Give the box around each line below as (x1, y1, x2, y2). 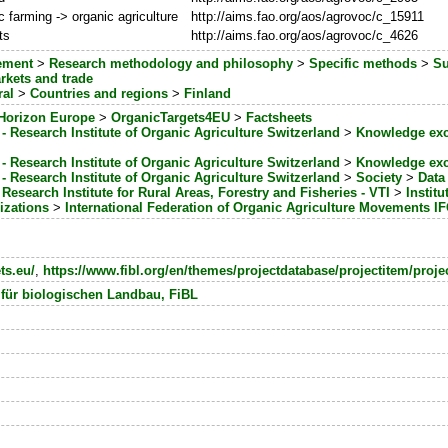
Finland (184, 86, 232, 102)
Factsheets (246, 110, 313, 126)
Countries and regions (30, 86, 169, 102)
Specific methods (309, 56, 418, 72)
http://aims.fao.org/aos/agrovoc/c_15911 (190, 9, 424, 25)
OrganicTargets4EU (111, 110, 231, 126)
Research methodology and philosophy (49, 56, 294, 72)
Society (356, 170, 403, 186)
